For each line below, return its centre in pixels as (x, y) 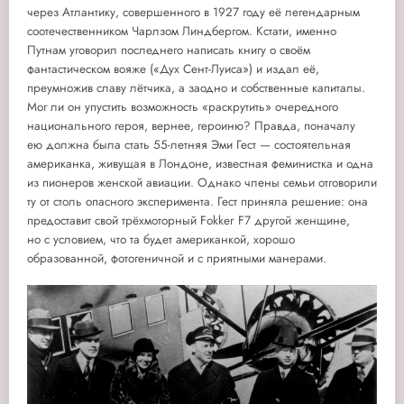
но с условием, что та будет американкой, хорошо (161, 239)
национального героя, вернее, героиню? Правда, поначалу (191, 125)
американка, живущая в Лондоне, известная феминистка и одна (200, 163)
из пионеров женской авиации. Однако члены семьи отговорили (202, 182)
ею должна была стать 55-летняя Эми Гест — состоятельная (189, 144)
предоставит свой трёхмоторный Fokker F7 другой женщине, (188, 220)
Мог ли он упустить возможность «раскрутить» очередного (183, 106)
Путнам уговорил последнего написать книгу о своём (169, 50)
